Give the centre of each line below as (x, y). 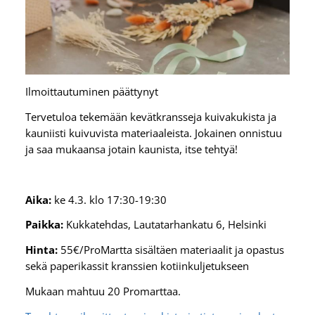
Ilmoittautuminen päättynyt (91, 92)
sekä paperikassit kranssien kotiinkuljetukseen (137, 266)
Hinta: (43, 250)
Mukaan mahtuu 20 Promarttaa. (104, 291)
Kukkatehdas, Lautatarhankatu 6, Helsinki (165, 225)
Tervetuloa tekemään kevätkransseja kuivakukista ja (150, 116)
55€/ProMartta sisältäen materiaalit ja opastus (172, 250)
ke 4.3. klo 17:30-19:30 (110, 199)
